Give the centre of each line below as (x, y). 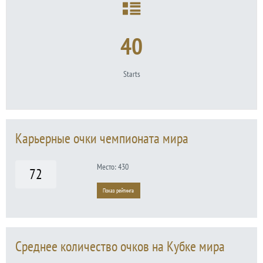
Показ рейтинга (119, 191)
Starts (131, 73)
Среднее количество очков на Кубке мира (120, 246)
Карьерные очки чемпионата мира (102, 138)
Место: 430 (112, 166)
